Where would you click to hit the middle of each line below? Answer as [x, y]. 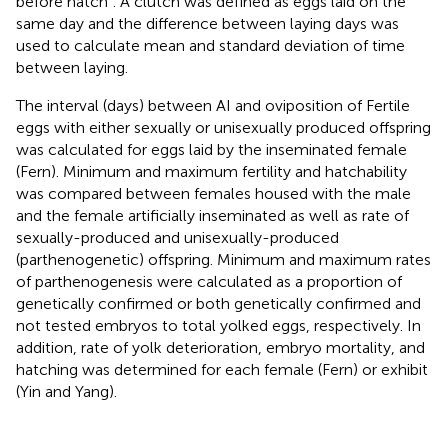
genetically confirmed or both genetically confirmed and [218, 303]
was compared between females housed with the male [213, 193]
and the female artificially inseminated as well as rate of [212, 215]
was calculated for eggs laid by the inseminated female [211, 149]
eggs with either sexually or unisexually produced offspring [223, 127]
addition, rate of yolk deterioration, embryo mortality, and [220, 347]
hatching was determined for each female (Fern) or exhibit [222, 369]
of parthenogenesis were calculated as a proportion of [209, 281]
